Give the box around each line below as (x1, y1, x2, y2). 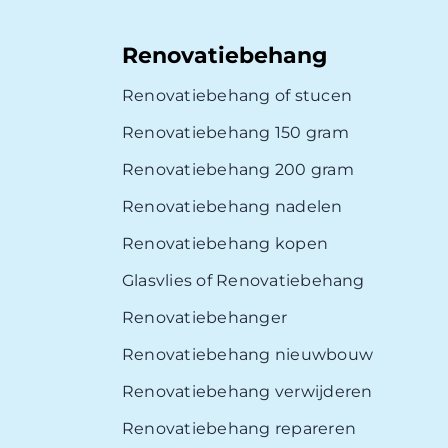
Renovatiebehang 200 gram (122, 160, 354, 180)
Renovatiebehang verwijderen (122, 382, 373, 402)
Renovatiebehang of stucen (122, 86, 352, 106)
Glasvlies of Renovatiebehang (122, 271, 365, 291)
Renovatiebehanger (122, 308, 288, 328)
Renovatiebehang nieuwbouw (122, 345, 373, 365)
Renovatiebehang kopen (122, 234, 329, 254)
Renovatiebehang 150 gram (122, 123, 349, 143)
